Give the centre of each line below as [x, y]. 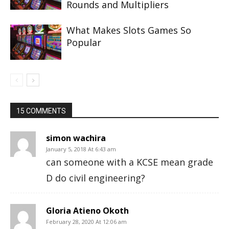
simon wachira [76, 138]
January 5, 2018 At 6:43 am [81, 149]
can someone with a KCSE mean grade [130, 162]
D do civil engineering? [96, 178]
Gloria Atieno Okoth [87, 211]
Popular [84, 42]
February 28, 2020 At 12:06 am [86, 222]
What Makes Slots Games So [129, 30]
